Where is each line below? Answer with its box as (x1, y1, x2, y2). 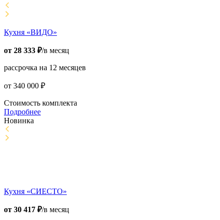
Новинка (4, 116, 34, 125)
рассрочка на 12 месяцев (4, 63, 86, 72)
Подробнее (4, 108, 41, 116)
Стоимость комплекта (4, 99, 77, 108)
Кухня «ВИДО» (4, 28, 57, 37)
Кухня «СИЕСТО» (4, 187, 67, 196)
